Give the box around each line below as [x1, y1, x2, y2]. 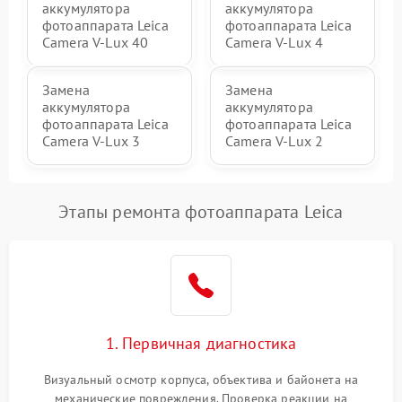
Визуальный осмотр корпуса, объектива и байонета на [43, 371, 359, 388]
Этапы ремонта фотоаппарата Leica [58, 200, 344, 223]
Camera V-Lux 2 [225, 132, 324, 150]
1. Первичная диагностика [105, 333, 297, 354]
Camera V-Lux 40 [42, 33, 149, 51]
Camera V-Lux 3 [42, 132, 141, 150]
